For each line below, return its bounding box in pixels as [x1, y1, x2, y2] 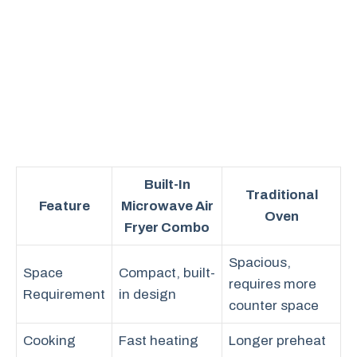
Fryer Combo [124, 220, 210, 235]
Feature [38, 198, 90, 214]
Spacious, [229, 255, 291, 270]
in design [119, 287, 176, 302]
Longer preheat [229, 333, 326, 348]
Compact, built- [119, 265, 215, 280]
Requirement [23, 287, 105, 302]
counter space [229, 298, 319, 313]
